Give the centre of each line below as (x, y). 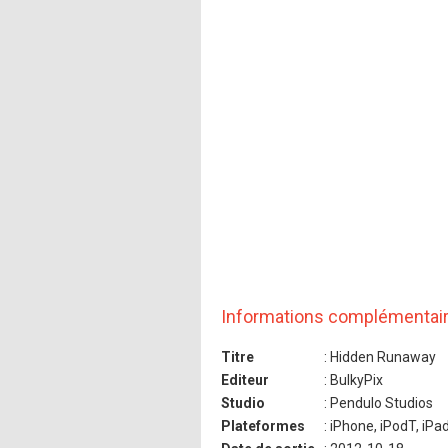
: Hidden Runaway (378, 356)
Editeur (245, 379)
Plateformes (263, 425)
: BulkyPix (352, 379)
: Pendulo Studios (377, 402)
